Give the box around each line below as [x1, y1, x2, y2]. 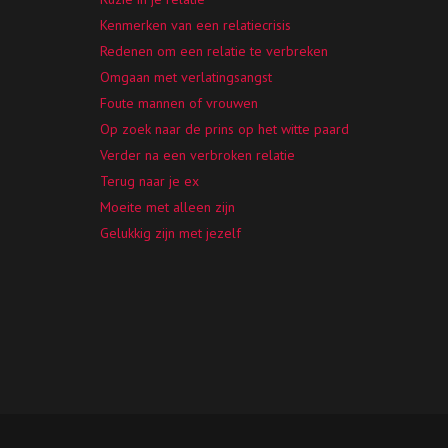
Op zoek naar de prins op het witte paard [100, 120, 350, 138]
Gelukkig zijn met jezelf [100, 224, 242, 242]
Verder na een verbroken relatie [100, 146, 296, 164]
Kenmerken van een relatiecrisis [100, 16, 292, 34]
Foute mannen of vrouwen [100, 94, 259, 112]
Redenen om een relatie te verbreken [100, 42, 329, 60]
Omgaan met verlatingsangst [100, 68, 273, 86]
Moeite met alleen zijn [100, 198, 236, 216]
